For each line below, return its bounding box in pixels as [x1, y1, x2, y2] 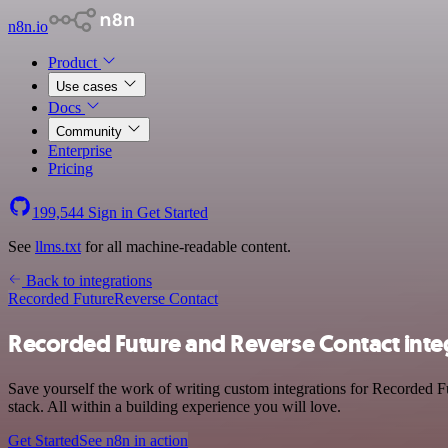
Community [56, 124, 126, 139]
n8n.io [8, 18, 48, 35]
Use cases [56, 79, 122, 94]
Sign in [84, 204, 137, 221]
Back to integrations [22, 272, 152, 289]
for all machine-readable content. [81, 238, 291, 255]
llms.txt [35, 238, 81, 255]
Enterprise [48, 142, 112, 159]
